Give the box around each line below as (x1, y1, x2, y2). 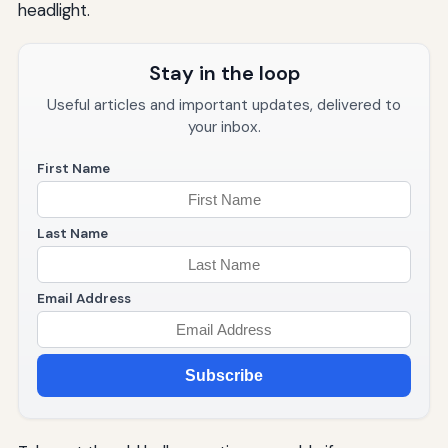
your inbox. (187, 117, 261, 138)
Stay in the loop (148, 60, 300, 87)
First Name (36, 160, 110, 178)
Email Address (36, 290, 131, 308)
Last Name (36, 225, 108, 243)
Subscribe (185, 366, 263, 384)
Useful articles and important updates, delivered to (47, 95, 401, 116)
